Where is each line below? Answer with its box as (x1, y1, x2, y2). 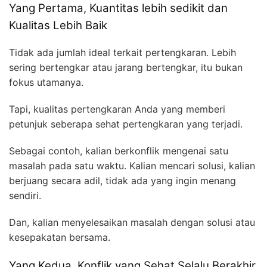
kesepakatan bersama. (9, 231, 110, 243)
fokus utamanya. (9, 76, 83, 88)
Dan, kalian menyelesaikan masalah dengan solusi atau (9, 216, 255, 228)
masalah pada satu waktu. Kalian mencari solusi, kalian (9, 159, 255, 172)
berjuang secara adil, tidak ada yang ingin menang (9, 174, 236, 187)
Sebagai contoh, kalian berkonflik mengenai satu (9, 144, 228, 157)
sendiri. (9, 189, 41, 201)
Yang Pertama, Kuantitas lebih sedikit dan (9, 1, 228, 15)
